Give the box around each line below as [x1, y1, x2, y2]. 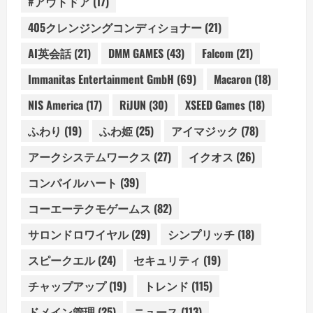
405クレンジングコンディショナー [28, 19, 202, 36]
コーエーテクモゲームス [28, 200, 151, 217]
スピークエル [28, 252, 95, 269]
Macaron [214, 71, 252, 88]
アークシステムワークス [28, 148, 151, 166]
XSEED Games [185, 96, 245, 114]
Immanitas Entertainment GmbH [28, 71, 174, 88]
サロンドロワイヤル [28, 226, 129, 243]
